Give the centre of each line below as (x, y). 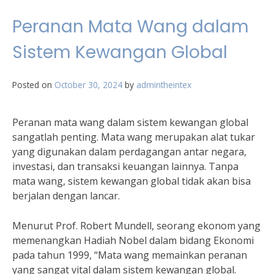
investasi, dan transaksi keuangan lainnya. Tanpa (125, 166)
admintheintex (164, 85)
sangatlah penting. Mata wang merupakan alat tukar (134, 137)
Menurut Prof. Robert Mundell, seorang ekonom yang (136, 226)
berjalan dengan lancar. (66, 196)
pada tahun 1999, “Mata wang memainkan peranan (130, 255)
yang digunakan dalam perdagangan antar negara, (129, 152)
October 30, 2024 (88, 85)
